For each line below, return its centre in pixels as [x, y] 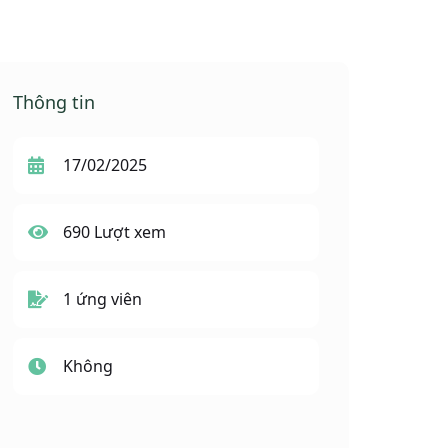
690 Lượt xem [114, 232]
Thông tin [54, 102]
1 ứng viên [102, 299]
